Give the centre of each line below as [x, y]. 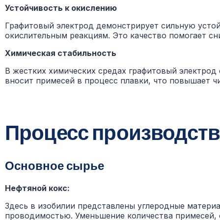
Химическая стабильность [61, 53]
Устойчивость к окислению [61, 8]
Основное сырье [55, 165]
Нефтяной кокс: [37, 188]
